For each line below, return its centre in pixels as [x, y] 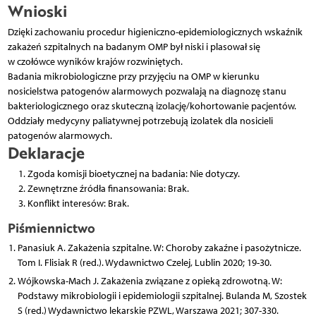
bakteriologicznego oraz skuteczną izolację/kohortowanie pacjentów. [152, 106]
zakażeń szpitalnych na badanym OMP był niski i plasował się [134, 47]
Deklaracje [46, 152]
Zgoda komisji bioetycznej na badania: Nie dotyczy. [133, 174]
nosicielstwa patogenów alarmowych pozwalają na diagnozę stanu [147, 91]
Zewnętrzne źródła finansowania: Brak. [108, 188]
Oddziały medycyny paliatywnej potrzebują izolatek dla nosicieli [140, 121]
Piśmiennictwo [51, 227]
